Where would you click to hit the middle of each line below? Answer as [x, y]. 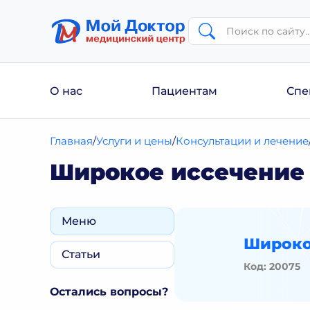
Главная [72, 141]
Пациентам [184, 91]
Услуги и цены [135, 141]
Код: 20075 [272, 266]
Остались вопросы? [109, 292]
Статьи [81, 254]
